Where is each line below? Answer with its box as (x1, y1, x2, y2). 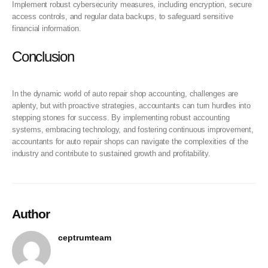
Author (12, 206, 50, 221)
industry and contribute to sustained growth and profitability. (12, 148, 211, 158)
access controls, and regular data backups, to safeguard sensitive (12, 12, 233, 22)
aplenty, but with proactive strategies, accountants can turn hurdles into (12, 100, 251, 110)
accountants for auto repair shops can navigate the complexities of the (12, 136, 248, 146)
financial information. (12, 24, 81, 33)
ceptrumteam (58, 233, 111, 242)
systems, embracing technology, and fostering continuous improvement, (12, 124, 254, 134)
